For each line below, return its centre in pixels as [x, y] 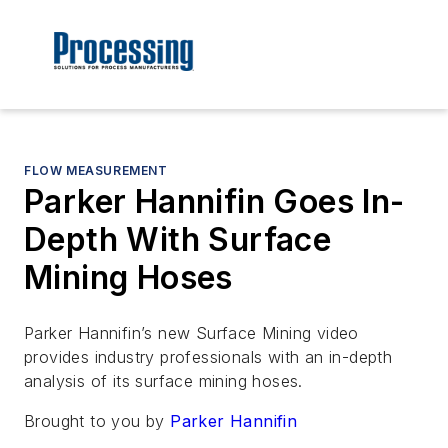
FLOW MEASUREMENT [96, 171]
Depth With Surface [178, 240]
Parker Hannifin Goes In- [214, 202]
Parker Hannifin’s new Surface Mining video [191, 333]
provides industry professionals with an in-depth [208, 357]
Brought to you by [97, 421]
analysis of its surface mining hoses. [163, 381]
